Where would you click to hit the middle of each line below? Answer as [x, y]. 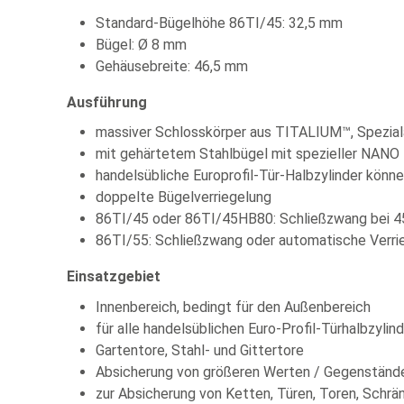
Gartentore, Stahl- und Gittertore [200, 350]
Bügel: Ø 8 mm [141, 44]
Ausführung [107, 102]
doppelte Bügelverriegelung [184, 197]
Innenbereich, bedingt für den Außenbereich [233, 307]
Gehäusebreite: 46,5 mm [172, 66]
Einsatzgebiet [114, 277]
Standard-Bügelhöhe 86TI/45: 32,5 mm [219, 23]
